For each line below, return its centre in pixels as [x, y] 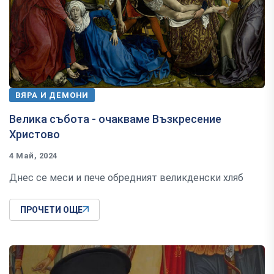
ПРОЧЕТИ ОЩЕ [51, 209]
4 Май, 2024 [33, 155]
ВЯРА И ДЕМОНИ [52, 95]
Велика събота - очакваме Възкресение [115, 119]
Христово [35, 134]
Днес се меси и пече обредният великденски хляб [126, 177]
